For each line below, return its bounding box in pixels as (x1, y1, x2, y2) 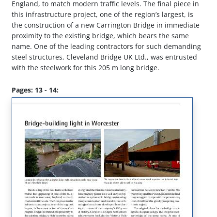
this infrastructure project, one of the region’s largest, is (12, 10, 193, 19)
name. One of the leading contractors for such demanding (12, 42, 201, 51)
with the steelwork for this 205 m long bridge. (12, 63, 159, 73)
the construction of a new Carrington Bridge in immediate (12, 20, 200, 30)
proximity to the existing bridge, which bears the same (12, 31, 189, 41)
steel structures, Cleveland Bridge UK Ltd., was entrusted (12, 52, 197, 62)
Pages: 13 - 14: (12, 85, 59, 95)
